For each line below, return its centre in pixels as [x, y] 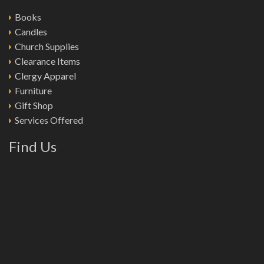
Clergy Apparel [45, 75]
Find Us [33, 146]
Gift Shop [34, 105]
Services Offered [49, 120]
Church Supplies [47, 46]
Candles [31, 31]
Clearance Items [47, 61]
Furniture [33, 90]
